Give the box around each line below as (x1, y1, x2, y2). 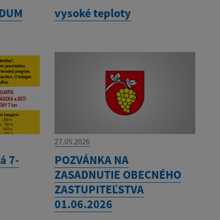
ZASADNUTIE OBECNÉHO (54, 167, 181, 183)
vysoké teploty (54, 5, 131, 21)
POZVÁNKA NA (54, 152, 129, 168)
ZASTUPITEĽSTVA (54, 182, 144, 197)
